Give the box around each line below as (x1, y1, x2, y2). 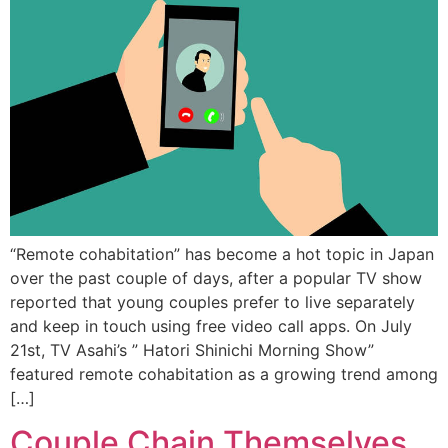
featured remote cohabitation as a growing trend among (10, 363, 438, 384)
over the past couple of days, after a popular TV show (10, 267, 422, 288)
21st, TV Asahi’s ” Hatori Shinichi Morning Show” (10, 339, 374, 360)
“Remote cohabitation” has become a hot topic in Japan (10, 243, 434, 264)
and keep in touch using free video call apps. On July (10, 315, 412, 336)
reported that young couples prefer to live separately (10, 291, 415, 312)
